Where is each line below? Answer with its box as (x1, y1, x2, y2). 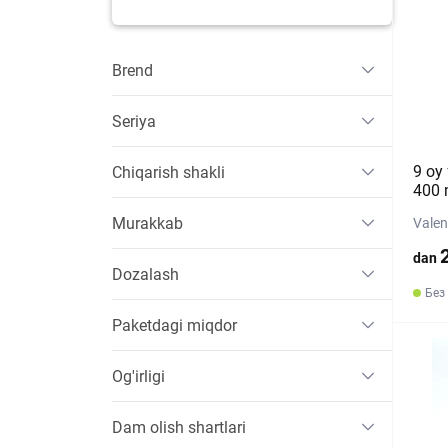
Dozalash (112, 264, 179, 284)
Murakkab (112, 213, 183, 233)
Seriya (112, 111, 156, 131)
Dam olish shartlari (112, 417, 246, 437)
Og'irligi (112, 366, 165, 386)
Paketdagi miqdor (112, 315, 237, 335)
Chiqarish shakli (112, 162, 225, 182)
